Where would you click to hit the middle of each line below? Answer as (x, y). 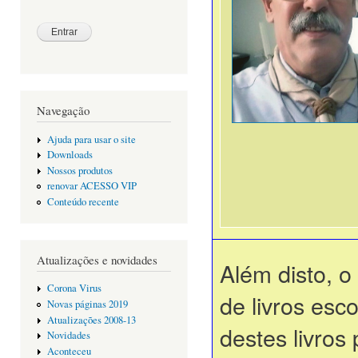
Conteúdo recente (83, 201)
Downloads (70, 155)
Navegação (63, 110)
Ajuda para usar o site (91, 139)
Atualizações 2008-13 (91, 320)
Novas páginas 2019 (87, 304)
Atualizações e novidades (97, 259)
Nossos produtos (80, 170)
